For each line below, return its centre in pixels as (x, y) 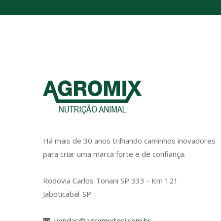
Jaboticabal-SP (67, 194)
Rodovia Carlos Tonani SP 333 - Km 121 (110, 181)
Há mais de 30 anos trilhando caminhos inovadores (129, 141)
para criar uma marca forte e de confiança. (114, 154)
